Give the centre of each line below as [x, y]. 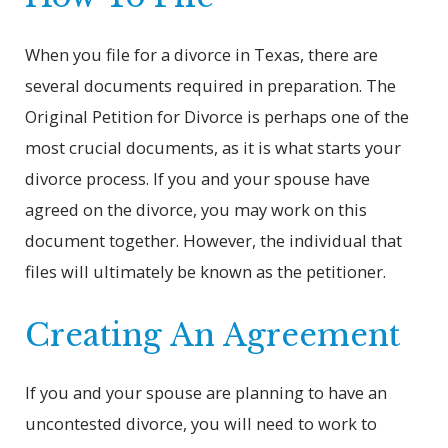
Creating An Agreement [213, 334]
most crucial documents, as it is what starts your [213, 147]
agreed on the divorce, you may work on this [196, 209]
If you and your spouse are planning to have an [206, 393]
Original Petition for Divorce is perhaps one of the [217, 116]
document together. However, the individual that [214, 240]
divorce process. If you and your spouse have [198, 178]
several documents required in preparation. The [211, 85]
